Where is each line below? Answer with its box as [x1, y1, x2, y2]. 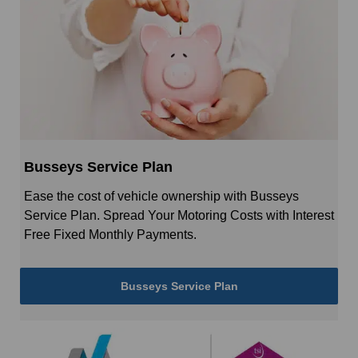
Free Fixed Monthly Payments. [24, 227, 197, 241]
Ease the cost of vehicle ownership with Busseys [24, 189, 299, 203]
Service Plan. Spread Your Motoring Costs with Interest [24, 208, 334, 222]
